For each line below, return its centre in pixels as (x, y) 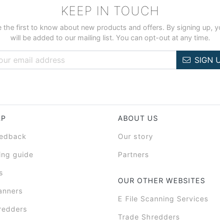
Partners (134, 154)
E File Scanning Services (163, 199)
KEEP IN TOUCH (110, 11)
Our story (136, 136)
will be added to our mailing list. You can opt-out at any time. (110, 38)
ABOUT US (138, 118)
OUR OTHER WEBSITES (162, 180)
